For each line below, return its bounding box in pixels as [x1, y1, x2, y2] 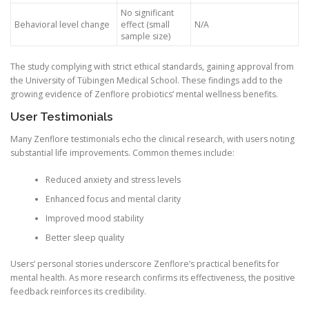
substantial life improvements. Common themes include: [10, 147, 235, 159]
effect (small [121, 19, 170, 30]
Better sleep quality [45, 231, 124, 243]
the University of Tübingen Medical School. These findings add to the [10, 74, 283, 86]
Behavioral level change [14, 19, 110, 30]
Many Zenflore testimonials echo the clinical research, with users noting [10, 133, 295, 146]
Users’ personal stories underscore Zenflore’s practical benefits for [10, 258, 279, 270]
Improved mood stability [45, 212, 143, 224]
